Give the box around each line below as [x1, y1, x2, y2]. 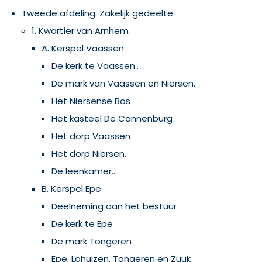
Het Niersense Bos [51, 95, 130, 107]
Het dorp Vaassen [51, 130, 130, 142]
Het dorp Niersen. [51, 147, 126, 160]
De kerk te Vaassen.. [51, 60, 139, 72]
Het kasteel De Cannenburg [51, 112, 173, 125]
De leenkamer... [51, 165, 117, 177]
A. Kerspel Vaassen [42, 42, 124, 54]
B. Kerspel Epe [42, 182, 101, 195]
